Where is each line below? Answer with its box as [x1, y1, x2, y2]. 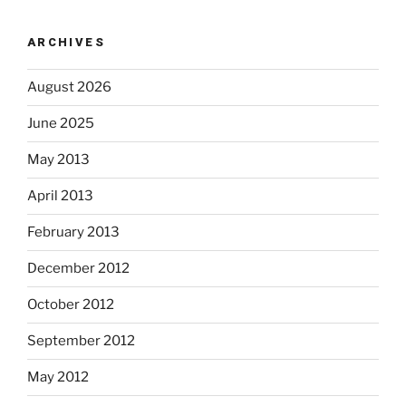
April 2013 [27, 188, 93, 204]
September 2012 [27, 333, 135, 349]
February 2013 [27, 224, 120, 240]
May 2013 [27, 151, 90, 168]
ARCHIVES [27, 35, 105, 49]
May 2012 [27, 369, 89, 385]
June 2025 [27, 115, 94, 131]
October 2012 [27, 296, 114, 313]
